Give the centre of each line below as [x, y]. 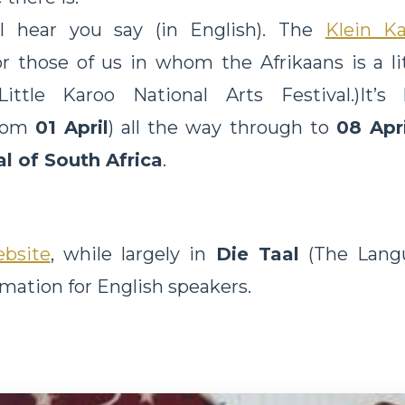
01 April [72, 127]
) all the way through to [222, 127]
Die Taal [257, 254]
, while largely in [133, 254]
